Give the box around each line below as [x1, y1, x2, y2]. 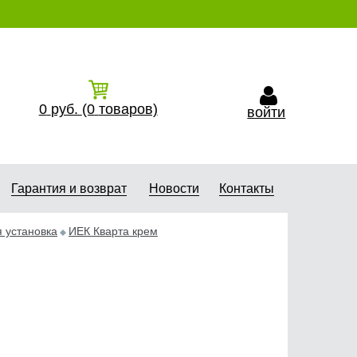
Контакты [219, 182, 274, 195]
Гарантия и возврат [10, 182, 127, 195]
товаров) [98, 101, 158, 117]
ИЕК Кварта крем [69, 225, 158, 237]
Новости [148, 182, 199, 195]
